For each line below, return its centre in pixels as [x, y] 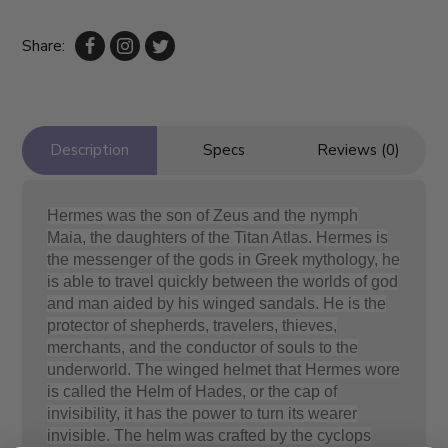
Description [90, 150]
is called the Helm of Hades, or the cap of [192, 392]
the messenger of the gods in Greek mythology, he [224, 260]
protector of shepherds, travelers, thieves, [192, 326]
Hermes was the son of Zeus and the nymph [203, 216]
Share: [44, 45]
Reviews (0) [358, 150]
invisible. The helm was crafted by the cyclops [209, 436]
